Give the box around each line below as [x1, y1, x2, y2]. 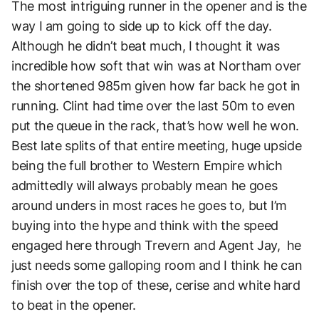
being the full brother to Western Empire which [11, 158, 283, 174]
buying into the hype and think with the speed [11, 218, 278, 234]
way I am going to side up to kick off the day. [11, 19, 272, 34]
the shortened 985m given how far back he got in [11, 78, 301, 94]
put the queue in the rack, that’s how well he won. [11, 118, 300, 134]
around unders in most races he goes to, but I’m [11, 198, 288, 214]
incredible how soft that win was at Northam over [11, 58, 301, 74]
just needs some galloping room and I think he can [11, 258, 303, 273]
